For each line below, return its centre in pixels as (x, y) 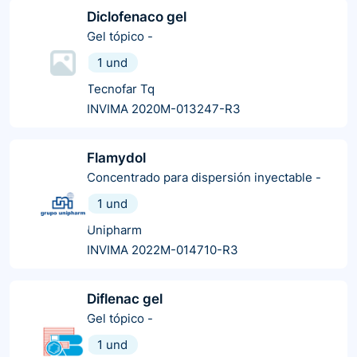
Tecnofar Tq (121, 88)
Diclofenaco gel (137, 16)
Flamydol (116, 157)
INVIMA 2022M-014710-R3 (163, 249)
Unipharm (114, 229)
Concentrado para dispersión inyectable (201, 177)
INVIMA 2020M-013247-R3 (164, 108)
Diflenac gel (125, 298)
